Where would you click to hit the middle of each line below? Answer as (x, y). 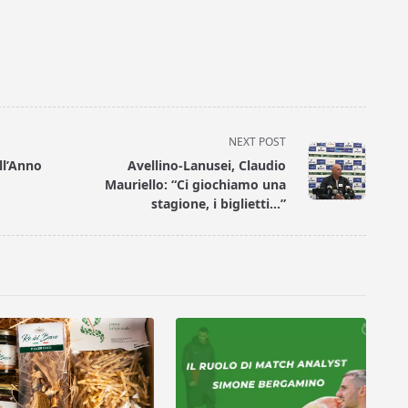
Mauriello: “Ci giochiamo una (196, 185)
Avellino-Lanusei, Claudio (207, 166)
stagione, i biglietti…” (219, 204)
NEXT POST (258, 142)
